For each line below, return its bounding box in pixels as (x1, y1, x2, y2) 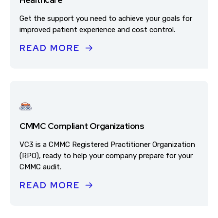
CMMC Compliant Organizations (19, 120, 144, 131)
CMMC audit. (19, 163, 61, 171)
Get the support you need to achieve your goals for (19, 14, 192, 23)
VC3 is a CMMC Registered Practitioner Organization (19, 140, 195, 149)
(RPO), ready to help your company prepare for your (19, 151, 193, 160)
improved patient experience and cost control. (19, 25, 175, 34)
